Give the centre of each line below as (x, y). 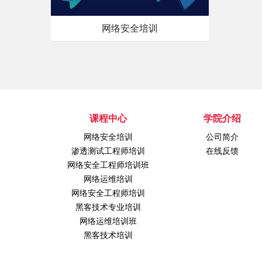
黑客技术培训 (108, 235)
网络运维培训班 (108, 221)
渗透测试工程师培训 (108, 151)
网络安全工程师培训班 (108, 165)
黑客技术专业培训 (108, 207)
